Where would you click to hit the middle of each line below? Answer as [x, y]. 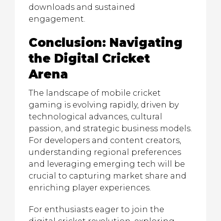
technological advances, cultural [95, 117]
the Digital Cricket [89, 58]
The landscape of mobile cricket [95, 93]
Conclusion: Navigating [106, 43]
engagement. [57, 19]
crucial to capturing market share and [108, 176]
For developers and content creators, [105, 140]
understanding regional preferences [105, 152]
